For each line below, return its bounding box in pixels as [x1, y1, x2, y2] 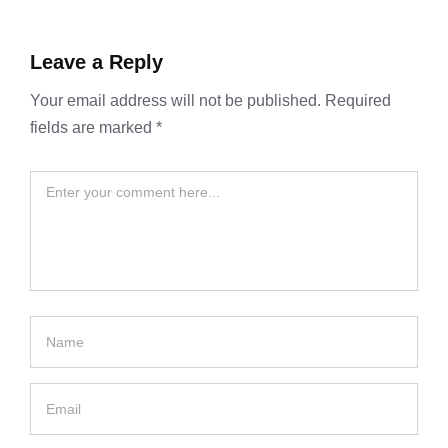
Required [325, 92, 391, 110]
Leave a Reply [30, 51, 163, 74]
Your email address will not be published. [30, 92, 321, 110]
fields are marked [30, 119, 156, 137]
